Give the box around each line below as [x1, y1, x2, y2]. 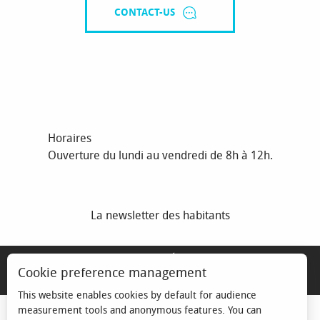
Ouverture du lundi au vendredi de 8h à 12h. [47, 149, 273, 163]
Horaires [47, 131, 91, 146]
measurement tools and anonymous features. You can [18, 304, 261, 316]
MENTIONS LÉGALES [119, 253, 201, 264]
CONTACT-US [114, 6, 175, 19]
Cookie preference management [18, 265, 206, 281]
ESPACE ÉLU [11, 277, 60, 288]
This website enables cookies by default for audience [18, 289, 256, 301]
